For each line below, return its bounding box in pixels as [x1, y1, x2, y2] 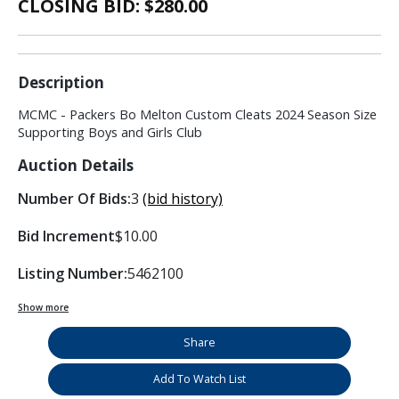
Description [18, 72, 104, 94]
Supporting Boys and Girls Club [18, 124, 202, 142]
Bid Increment [18, 226, 115, 247]
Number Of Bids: [18, 189, 131, 209]
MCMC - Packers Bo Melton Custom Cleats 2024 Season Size [18, 106, 377, 124]
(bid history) [142, 189, 223, 209]
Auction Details [18, 155, 134, 176]
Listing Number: [18, 264, 127, 284]
